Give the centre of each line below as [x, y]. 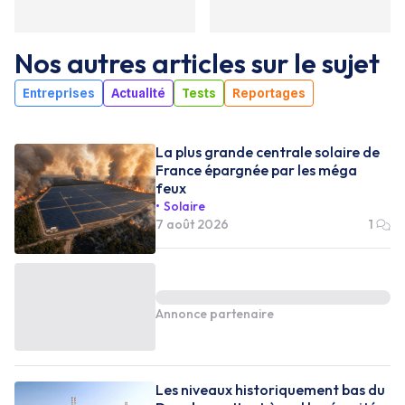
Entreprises [59, 93]
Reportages [269, 93]
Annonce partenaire [215, 314]
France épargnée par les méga [256, 170]
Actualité [138, 93]
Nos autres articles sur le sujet [197, 63]
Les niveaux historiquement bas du [270, 389]
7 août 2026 [192, 224]
